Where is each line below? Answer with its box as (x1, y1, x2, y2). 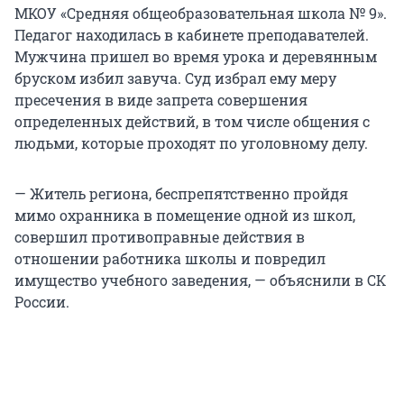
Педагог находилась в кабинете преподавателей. (14, 25, 369, 45)
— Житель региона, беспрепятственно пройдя (14, 184, 348, 204)
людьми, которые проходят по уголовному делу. (14, 133, 368, 153)
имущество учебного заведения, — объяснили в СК (14, 271, 386, 290)
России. (14, 292, 69, 312)
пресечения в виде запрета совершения (14, 90, 308, 110)
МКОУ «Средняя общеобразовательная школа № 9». (14, 4, 387, 23)
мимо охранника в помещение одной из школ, (14, 206, 355, 225)
